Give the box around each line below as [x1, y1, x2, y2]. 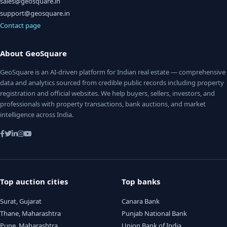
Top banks [122, 176, 160, 186]
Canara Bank [122, 197, 160, 206]
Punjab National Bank [122, 209, 187, 218]
